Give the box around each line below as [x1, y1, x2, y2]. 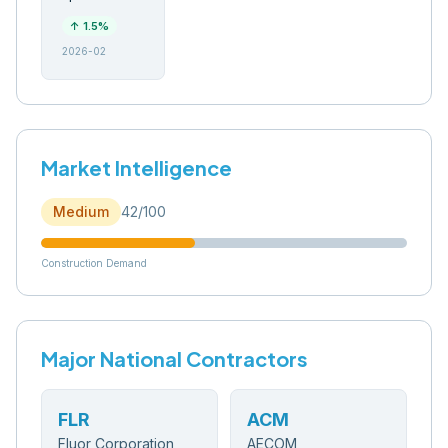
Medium [53, 203, 109, 220]
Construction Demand [41, 257, 147, 269]
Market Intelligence [41, 155, 232, 180]
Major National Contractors [41, 346, 308, 371]
